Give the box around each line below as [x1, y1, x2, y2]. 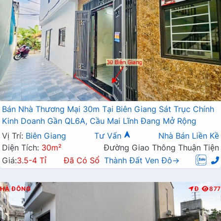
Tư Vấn [94, 130, 124, 141]
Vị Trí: [2, 130, 26, 141]
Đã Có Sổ [64, 155, 100, 165]
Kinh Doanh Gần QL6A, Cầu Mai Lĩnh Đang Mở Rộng [2, 115, 196, 126]
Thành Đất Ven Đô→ [104, 155, 180, 165]
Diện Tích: [2, 142, 41, 152]
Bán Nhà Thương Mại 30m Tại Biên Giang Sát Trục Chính [2, 104, 214, 114]
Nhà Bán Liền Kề [158, 130, 219, 141]
